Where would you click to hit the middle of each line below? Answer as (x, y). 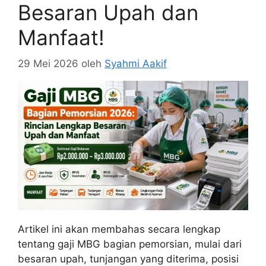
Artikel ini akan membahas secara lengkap (119, 229)
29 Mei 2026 (48, 64)
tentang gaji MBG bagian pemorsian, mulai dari (130, 244)
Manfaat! (61, 37)
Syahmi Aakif (136, 64)
